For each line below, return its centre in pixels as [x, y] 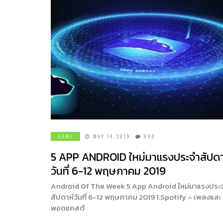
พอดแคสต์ [68, 208]
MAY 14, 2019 [112, 136]
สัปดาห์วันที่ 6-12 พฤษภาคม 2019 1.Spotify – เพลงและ [136, 197]
